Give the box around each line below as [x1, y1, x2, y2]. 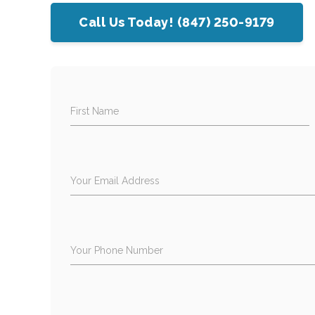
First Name [70, 105, 120, 117]
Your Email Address [70, 174, 160, 186]
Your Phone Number [70, 244, 164, 256]
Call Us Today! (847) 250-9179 [79, 14, 275, 30]
